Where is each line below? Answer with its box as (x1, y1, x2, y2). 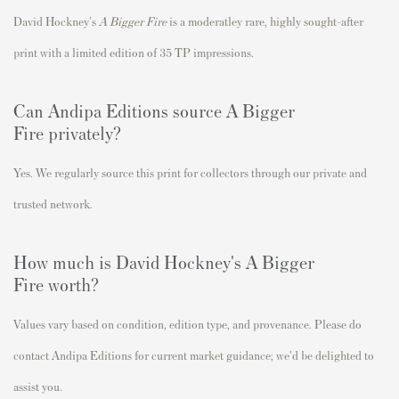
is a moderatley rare (169, 13, 265, 29)
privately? (48, 121, 121, 144)
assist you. (13, 379, 62, 395)
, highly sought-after (265, 13, 363, 29)
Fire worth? (13, 273, 99, 296)
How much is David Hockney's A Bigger (13, 250, 314, 273)
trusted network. (13, 196, 93, 212)
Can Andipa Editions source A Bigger (13, 99, 295, 122)
